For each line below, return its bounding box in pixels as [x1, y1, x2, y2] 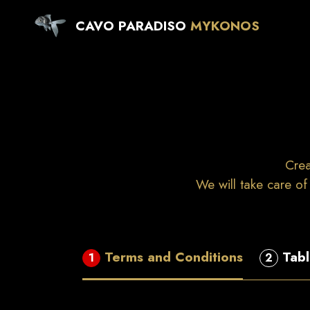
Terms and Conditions [104, 247, 244, 266]
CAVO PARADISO [75, 15, 186, 35]
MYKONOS [190, 15, 259, 35]
